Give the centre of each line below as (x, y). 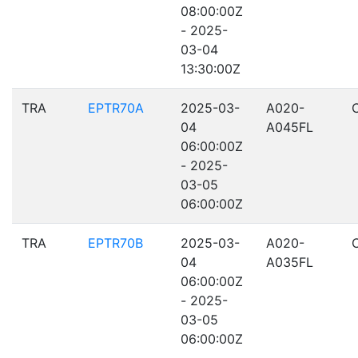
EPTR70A (116, 108)
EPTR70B (115, 243)
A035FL (290, 262)
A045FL (290, 127)
